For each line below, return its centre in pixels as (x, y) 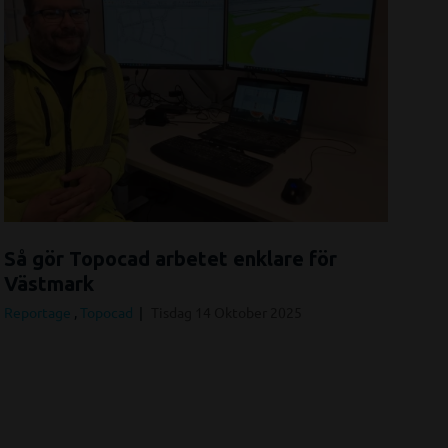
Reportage (39, 311)
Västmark (49, 283)
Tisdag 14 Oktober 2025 (226, 311)
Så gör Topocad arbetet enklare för (170, 258)
